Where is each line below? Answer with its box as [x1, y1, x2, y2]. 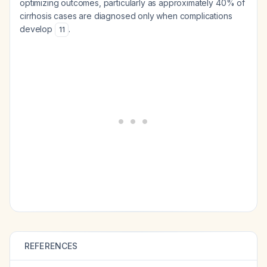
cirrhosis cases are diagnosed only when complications [20, 11, 232, 21]
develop [20, 24, 55, 34]
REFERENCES [24, 241, 78, 251]
